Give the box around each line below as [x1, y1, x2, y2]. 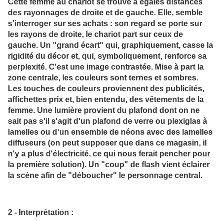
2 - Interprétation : [8, 207, 74, 217]
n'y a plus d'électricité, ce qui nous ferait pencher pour [8, 149, 210, 158]
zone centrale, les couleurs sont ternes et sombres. [8, 73, 198, 82]
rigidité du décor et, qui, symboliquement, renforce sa [8, 51, 207, 61]
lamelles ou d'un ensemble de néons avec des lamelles [8, 127, 213, 137]
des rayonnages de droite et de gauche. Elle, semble [8, 8, 203, 17]
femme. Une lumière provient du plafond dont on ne [8, 106, 200, 115]
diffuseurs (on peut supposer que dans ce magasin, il [8, 138, 207, 147]
